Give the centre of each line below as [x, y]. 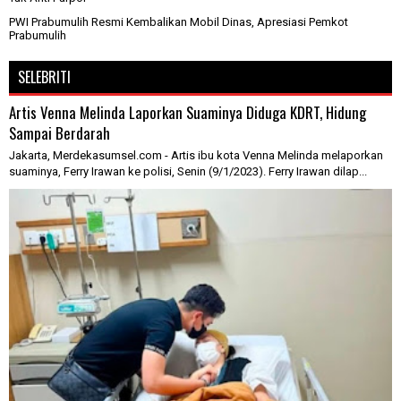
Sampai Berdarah [60, 132]
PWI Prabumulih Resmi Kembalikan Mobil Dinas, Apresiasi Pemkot [179, 21]
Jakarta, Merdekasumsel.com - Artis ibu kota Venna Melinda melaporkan [196, 155]
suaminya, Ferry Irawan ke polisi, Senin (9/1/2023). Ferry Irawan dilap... [188, 171]
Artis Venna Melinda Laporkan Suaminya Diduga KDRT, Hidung [188, 112]
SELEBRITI [44, 77]
